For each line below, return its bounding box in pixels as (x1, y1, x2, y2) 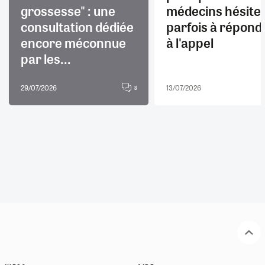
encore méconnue (21, 33, 126, 52)
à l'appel (166, 33, 214, 52)
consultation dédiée (21, 17, 134, 36)
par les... (21, 49, 71, 68)
